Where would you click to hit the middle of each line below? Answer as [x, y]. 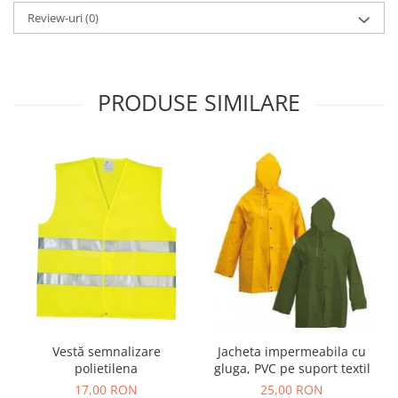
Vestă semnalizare [106, 351]
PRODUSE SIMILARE [199, 103]
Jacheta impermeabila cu [292, 351]
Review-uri [56, 18]
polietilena [106, 368]
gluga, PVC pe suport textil [292, 368]
